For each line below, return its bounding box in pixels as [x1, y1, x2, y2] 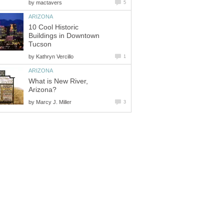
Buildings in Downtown [28, 31, 99, 39]
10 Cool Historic [28, 23, 78, 31]
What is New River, [28, 77, 88, 85]
